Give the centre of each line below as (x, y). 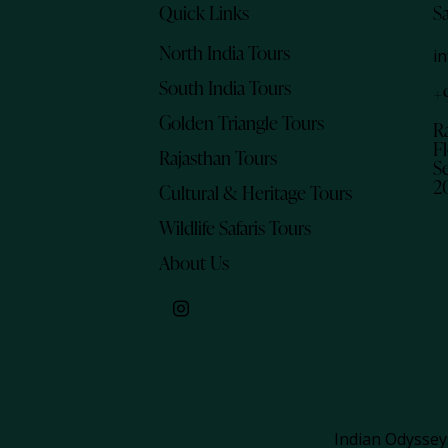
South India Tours (225, 87)
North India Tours (225, 52)
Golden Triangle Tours (242, 122)
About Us (194, 262)
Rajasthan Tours (218, 157)
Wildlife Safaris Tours (235, 227)
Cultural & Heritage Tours (256, 192)
